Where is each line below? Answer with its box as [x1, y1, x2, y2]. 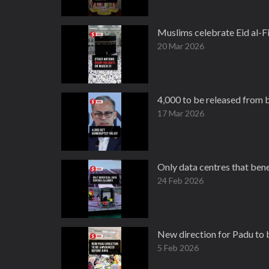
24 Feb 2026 [157, 175, 204, 186]
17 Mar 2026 [157, 108, 204, 118]
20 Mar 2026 [157, 41, 204, 51]
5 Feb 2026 [157, 243, 199, 253]
